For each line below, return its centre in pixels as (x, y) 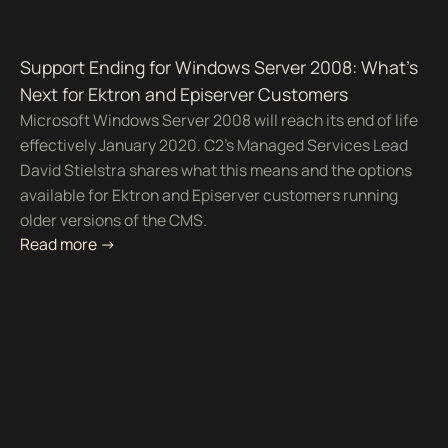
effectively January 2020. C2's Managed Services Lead (213, 145)
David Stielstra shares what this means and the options (215, 170)
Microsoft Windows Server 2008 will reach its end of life (218, 120)
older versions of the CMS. (113, 220)
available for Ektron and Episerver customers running (208, 195)
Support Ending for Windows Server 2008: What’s (218, 67)
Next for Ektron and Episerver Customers (183, 94)
